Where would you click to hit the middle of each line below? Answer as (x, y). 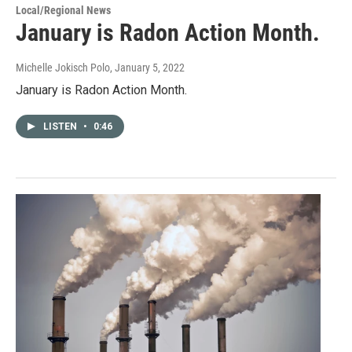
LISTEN (61, 127)
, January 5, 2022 (147, 68)
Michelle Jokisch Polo (63, 68)
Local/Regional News (63, 11)
